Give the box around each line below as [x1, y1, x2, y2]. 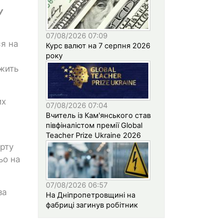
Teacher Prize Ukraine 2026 [46, 130, 141, 140]
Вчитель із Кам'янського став [46, 111, 151, 120]
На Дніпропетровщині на [46, 190, 135, 200]
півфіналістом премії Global [46, 120, 142, 130]
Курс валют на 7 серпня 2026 [46, 41, 150, 50]
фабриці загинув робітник [46, 200, 138, 210]
